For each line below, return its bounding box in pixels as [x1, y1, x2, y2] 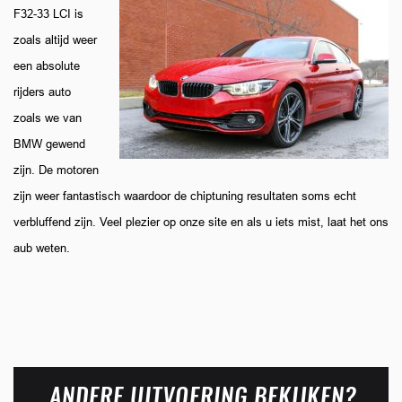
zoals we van [13, 111, 82, 126]
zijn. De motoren [13, 163, 99, 178]
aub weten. [13, 241, 70, 256]
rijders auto [13, 85, 71, 100]
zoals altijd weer [13, 33, 97, 48]
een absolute [13, 59, 80, 74]
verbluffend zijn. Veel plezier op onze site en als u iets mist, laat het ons [13, 215, 389, 230]
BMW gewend [13, 137, 85, 152]
